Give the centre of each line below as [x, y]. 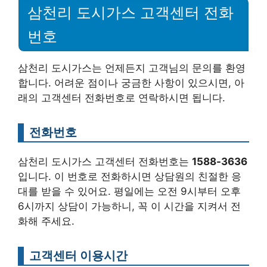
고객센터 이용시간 [78, 255]
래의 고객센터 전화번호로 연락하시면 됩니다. [122, 97]
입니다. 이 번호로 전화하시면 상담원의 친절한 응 [130, 176]
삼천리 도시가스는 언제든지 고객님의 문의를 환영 [132, 68]
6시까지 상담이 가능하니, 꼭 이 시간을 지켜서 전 [129, 206]
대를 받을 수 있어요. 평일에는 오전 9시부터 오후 [129, 191]
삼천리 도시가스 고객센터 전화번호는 [105, 161]
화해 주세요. [46, 221]
